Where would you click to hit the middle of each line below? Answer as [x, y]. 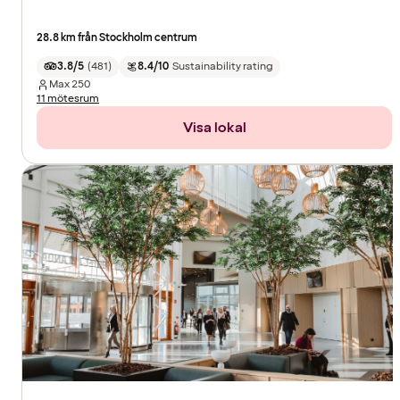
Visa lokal [214, 127]
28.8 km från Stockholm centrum [117, 37]
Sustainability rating [222, 66]
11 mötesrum [68, 98]
